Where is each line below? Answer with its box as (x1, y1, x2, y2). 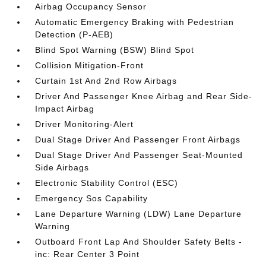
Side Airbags (35, 163, 90, 172)
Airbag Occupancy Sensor (35, 2, 147, 11)
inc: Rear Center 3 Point (35, 249, 140, 259)
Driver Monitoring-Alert (35, 119, 134, 129)
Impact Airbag (35, 104, 95, 113)
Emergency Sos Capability (35, 194, 148, 203)
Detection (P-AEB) (35, 30, 114, 39)
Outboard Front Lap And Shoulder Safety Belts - (35, 237, 243, 246)
